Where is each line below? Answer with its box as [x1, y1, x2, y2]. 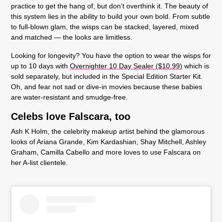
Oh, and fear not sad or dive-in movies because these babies [11, 83, 202, 91]
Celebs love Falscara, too [11, 111, 130, 122]
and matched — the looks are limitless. [11, 33, 132, 41]
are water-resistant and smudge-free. [11, 93, 128, 101]
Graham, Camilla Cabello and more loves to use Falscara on [11, 148, 201, 156]
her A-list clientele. [11, 159, 68, 166]
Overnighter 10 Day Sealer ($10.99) [70, 62, 182, 70]
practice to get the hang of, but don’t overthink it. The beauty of [11, 2, 208, 10]
